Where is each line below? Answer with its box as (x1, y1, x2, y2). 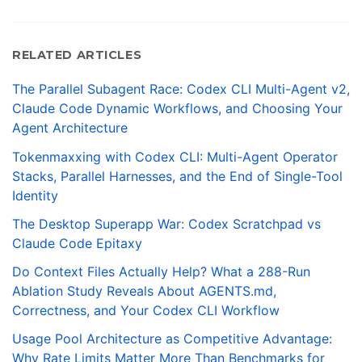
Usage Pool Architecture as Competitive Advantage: (12, 330, 332, 347)
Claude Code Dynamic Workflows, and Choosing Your (12, 100, 343, 117)
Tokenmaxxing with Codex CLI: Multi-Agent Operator (12, 148, 338, 165)
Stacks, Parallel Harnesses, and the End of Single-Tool (12, 167, 343, 184)
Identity (12, 187, 58, 204)
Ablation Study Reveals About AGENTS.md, (12, 282, 276, 299)
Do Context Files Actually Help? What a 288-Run (12, 263, 310, 280)
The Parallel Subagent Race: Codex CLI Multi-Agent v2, (12, 81, 350, 98)
